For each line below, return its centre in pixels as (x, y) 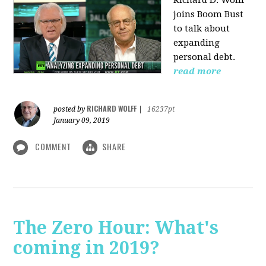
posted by (70, 110)
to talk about (202, 29)
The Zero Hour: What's (116, 228)
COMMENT (53, 147)
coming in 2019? (87, 248)
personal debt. (205, 57)
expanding (197, 43)
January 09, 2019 (82, 121)
